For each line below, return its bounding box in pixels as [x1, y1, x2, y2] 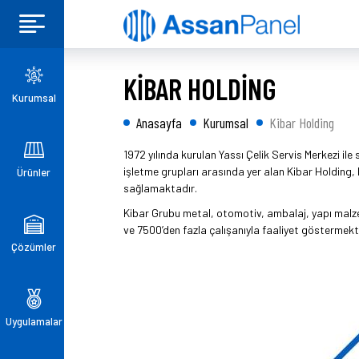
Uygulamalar [5, 314, 63, 328]
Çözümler [11, 240, 56, 253]
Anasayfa [136, 114, 182, 131]
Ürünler [17, 165, 50, 179]
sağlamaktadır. [123, 181, 197, 195]
